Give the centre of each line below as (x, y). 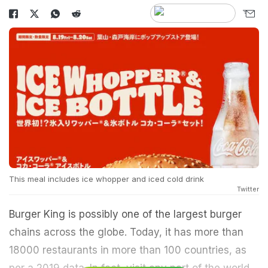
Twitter (248, 189)
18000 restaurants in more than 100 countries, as (128, 250)
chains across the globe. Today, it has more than (126, 232)
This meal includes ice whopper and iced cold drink (106, 179)
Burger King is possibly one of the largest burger (125, 214)
